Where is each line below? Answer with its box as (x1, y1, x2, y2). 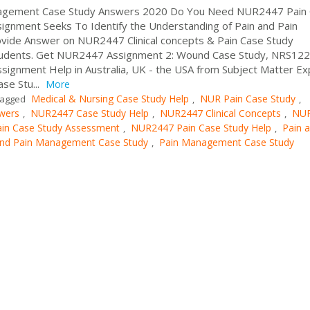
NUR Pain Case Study (200, 91, 295, 105)
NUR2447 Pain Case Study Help (131, 120, 271, 134)
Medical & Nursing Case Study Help (31, 91, 189, 105)
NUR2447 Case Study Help (30, 106, 149, 120)
